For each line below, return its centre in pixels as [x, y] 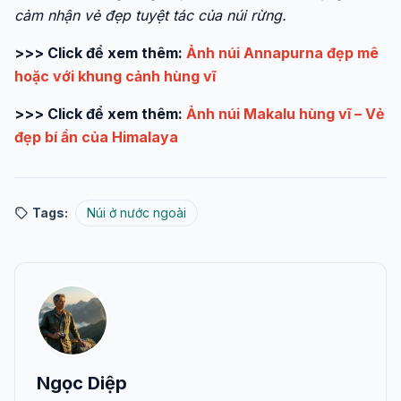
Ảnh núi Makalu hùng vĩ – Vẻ [286, 114]
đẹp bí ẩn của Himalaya [96, 137]
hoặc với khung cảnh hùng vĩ [115, 77]
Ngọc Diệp [82, 384]
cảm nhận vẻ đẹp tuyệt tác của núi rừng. [150, 16]
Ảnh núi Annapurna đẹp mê [282, 53]
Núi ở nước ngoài [137, 213]
